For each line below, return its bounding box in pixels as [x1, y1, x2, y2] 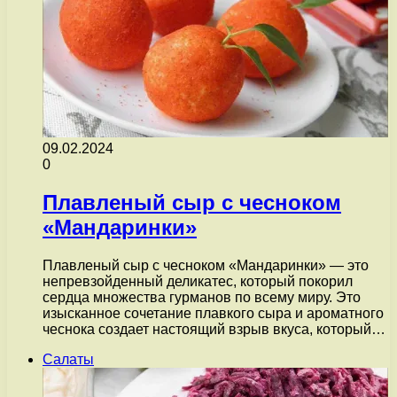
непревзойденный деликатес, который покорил [43, 274, 353, 290]
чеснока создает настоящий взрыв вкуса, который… [43, 322, 385, 338]
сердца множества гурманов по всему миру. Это [43, 290, 361, 306]
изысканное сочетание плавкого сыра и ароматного [43, 306, 384, 322]
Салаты [43, 352, 94, 368]
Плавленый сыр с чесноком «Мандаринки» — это [43, 258, 369, 274]
